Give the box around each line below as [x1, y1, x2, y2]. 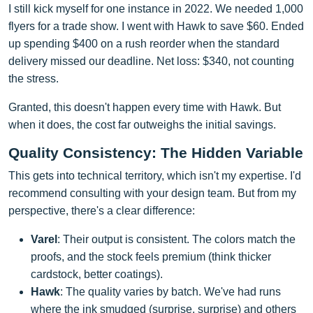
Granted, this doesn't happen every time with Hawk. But [8, 101, 281, 113]
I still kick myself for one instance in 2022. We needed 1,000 [8, 2, 303, 15]
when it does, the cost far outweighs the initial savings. [8, 118, 276, 131]
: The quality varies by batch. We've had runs [60, 285, 281, 298]
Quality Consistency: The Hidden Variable [8, 144, 303, 161]
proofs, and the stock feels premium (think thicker [31, 250, 271, 263]
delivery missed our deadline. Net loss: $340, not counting [8, 54, 294, 67]
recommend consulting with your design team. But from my [8, 187, 296, 199]
